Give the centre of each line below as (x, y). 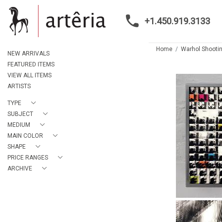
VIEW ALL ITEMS (29, 75)
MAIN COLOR (25, 136)
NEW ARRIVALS (28, 54)
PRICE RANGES (28, 158)
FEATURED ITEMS (31, 64)
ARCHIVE (20, 168)
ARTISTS (19, 86)
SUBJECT (20, 114)
